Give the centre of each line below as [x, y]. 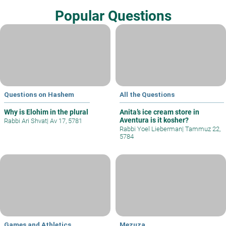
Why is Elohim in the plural [46, 112]
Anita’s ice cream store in [159, 112]
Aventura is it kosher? [154, 120]
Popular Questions [113, 16]
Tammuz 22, [202, 129]
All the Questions [147, 95]
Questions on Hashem [39, 95]
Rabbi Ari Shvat [25, 121]
